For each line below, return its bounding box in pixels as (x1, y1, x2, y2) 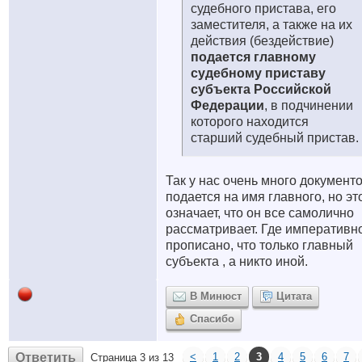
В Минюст (190, 290, 242, 302)
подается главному (191, 50, 316, 64)
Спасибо (190, 313, 234, 325)
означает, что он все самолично (166, 206, 354, 220)
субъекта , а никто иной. (166, 255, 308, 268)
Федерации (191, 99, 264, 112)
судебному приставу (191, 66, 326, 80)
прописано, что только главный (166, 238, 353, 252)
